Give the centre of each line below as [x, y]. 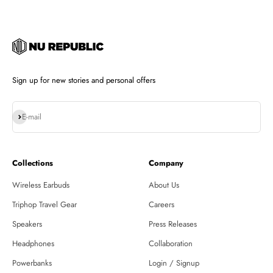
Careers [161, 205]
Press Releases [173, 224]
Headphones [33, 244]
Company [166, 163]
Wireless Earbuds [41, 185]
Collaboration [171, 244]
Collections [33, 163]
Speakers [27, 224]
